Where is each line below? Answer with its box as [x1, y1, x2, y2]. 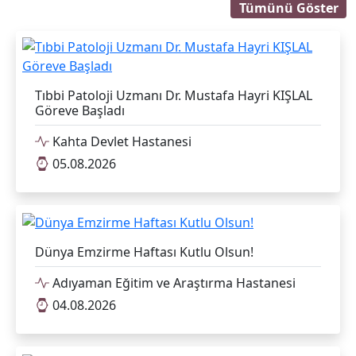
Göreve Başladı [35, 102, 125, 120]
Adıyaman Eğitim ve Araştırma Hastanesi [49, 274, 296, 292]
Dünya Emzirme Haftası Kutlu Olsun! [35, 243, 253, 261]
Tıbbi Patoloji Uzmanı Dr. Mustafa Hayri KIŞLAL [35, 87, 312, 105]
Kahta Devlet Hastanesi [49, 133, 192, 151]
